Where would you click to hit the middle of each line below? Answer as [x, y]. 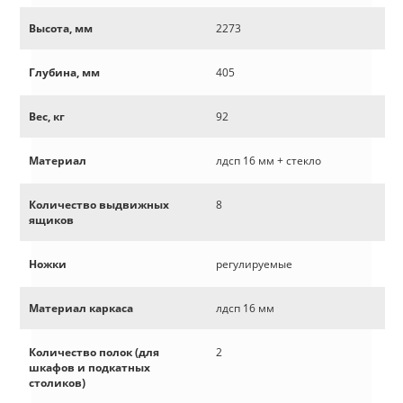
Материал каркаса [81, 308]
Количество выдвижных [99, 204]
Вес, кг [47, 116]
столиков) [57, 382]
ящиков [51, 219]
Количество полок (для [94, 352]
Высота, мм [61, 28]
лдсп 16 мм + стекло [269, 160]
